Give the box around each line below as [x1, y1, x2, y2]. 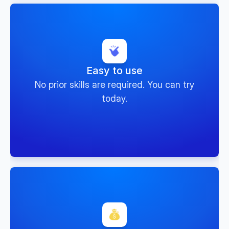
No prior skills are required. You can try [35, 79, 194, 90]
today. [102, 93, 127, 104]
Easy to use [86, 64, 143, 77]
